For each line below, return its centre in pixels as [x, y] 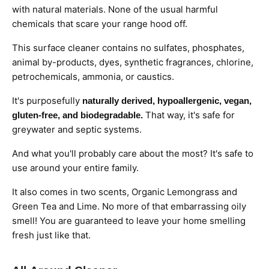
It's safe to [232, 153]
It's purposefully [46, 100]
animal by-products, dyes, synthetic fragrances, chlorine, [133, 62]
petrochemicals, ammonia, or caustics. [93, 76]
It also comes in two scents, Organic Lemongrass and [125, 192]
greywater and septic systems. [77, 129]
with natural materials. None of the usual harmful [115, 9]
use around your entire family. [75, 168]
